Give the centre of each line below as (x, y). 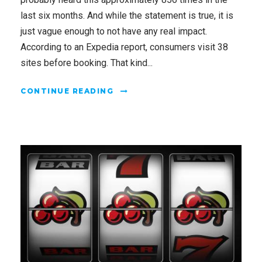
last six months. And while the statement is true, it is (127, 16)
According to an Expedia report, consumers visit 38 (124, 47)
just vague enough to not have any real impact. (114, 32)
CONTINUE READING (67, 91)
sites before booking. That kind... (87, 63)
